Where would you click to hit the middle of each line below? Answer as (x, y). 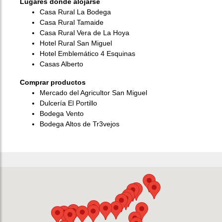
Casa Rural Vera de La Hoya (84, 32)
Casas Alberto (61, 64)
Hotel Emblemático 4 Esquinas (87, 53)
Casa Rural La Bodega (75, 12)
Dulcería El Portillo (68, 103)
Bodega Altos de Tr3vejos (80, 124)
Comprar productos (53, 82)
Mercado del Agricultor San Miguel (93, 92)
